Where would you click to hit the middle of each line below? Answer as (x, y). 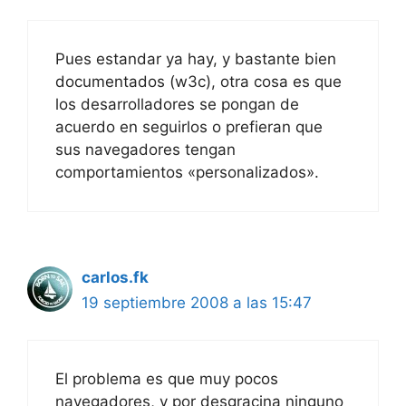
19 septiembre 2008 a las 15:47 (197, 303)
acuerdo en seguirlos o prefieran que (189, 127)
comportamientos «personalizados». (187, 173)
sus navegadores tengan (145, 150)
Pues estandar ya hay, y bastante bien (196, 59)
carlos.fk (115, 278)
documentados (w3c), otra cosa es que (198, 82)
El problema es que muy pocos (167, 378)
